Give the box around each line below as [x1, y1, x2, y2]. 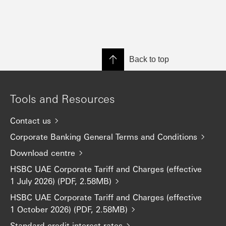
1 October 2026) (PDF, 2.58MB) [10, 204, 128, 214]
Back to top [129, 55, 169, 64]
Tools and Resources [10, 91, 115, 105]
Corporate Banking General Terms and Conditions [10, 131, 197, 142]
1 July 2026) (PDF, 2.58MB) [10, 176, 111, 186]
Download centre [10, 147, 75, 158]
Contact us [10, 115, 51, 126]
